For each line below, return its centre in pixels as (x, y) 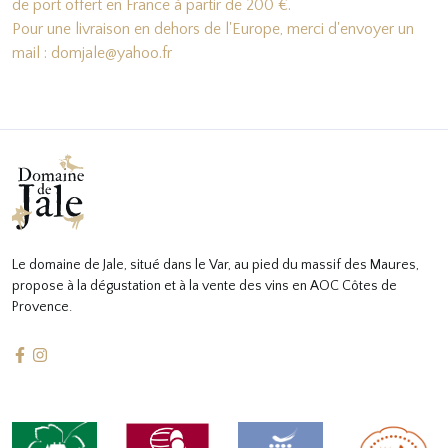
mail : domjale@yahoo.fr (92, 52)
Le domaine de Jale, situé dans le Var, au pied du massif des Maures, (215, 264)
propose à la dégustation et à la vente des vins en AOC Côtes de (204, 285)
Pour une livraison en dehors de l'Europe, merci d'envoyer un (213, 28)
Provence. (42, 306)
